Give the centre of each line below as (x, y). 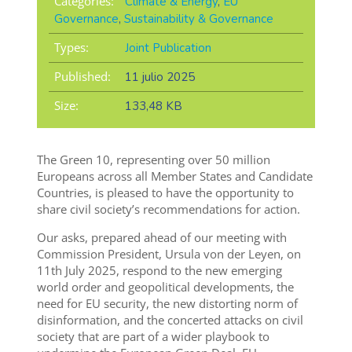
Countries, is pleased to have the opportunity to (165, 193)
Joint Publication (168, 48)
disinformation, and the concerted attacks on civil (170, 320)
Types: (71, 48)
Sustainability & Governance (198, 19)
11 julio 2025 (159, 77)
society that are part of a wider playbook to (153, 337)
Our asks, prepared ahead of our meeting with (161, 238)
